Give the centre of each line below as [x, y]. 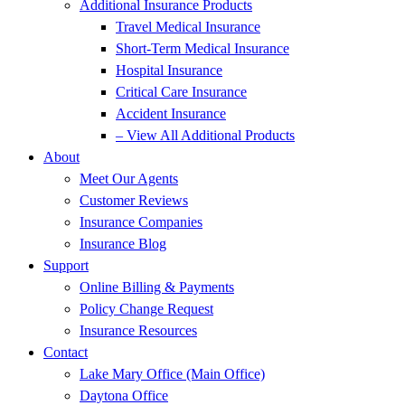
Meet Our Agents [129, 178]
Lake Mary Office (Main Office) [172, 373]
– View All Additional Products [205, 135]
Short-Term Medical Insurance [202, 48]
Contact [66, 352]
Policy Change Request [146, 308]
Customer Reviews [134, 200]
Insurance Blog [123, 243]
